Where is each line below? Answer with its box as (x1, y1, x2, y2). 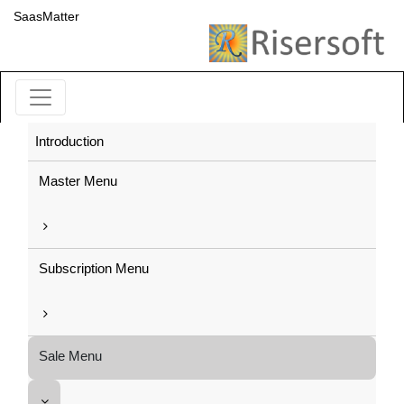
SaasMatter (14, 9, 79, 23)
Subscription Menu (39, 261, 149, 276)
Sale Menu (39, 348, 102, 363)
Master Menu (39, 173, 117, 188)
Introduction (35, 133, 104, 149)
